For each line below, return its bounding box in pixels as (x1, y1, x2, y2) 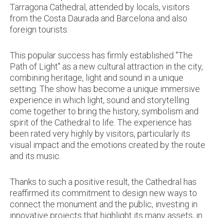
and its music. (10, 150, 61, 161)
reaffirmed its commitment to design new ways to (10, 187, 197, 198)
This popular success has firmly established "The (10, 50, 193, 60)
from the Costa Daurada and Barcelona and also (10, 13, 187, 23)
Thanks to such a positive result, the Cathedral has (10, 176, 197, 187)
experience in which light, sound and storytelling (10, 94, 189, 105)
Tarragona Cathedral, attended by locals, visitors (10, 1, 190, 12)
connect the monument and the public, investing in (10, 199, 198, 209)
